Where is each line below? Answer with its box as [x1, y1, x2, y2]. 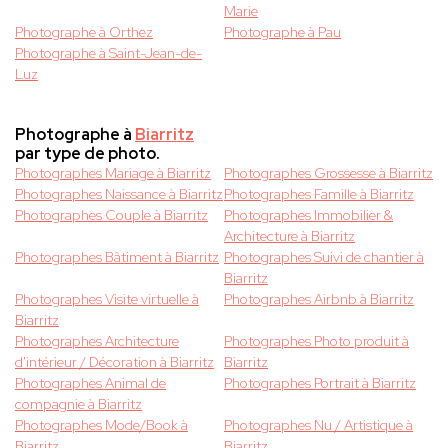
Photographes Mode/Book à [15, 416, 188, 435]
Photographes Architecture [15, 332, 179, 351]
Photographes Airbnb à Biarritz [224, 290, 414, 309]
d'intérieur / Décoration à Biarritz [15, 353, 214, 372]
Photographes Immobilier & [224, 206, 393, 225]
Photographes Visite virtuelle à [15, 290, 199, 309]
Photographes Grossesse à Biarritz [224, 164, 433, 183]
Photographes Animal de [15, 374, 166, 393]
